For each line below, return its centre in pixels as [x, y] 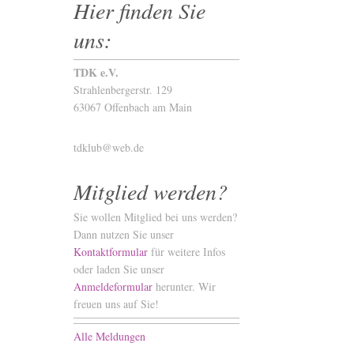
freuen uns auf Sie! [116, 304]
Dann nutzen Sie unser [123, 235]
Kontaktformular [110, 252]
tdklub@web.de [108, 148]
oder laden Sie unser [119, 269]
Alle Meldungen [109, 337]
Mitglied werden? [150, 191]
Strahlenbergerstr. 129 [122, 90]
